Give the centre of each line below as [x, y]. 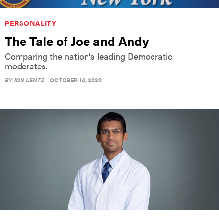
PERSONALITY [31, 23]
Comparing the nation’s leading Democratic [88, 56]
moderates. [26, 66]
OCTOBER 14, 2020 [76, 79]
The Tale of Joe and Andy [77, 41]
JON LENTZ [29, 79]
